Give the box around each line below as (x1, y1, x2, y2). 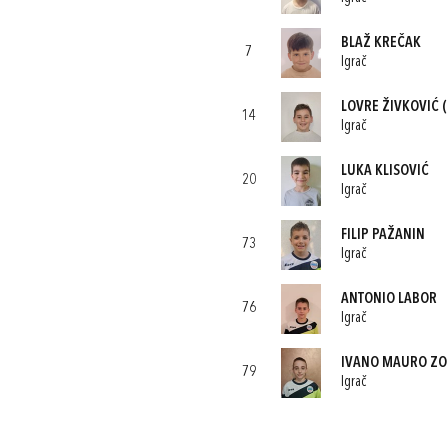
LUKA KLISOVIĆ (340, 163, 429, 179)
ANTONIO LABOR (340, 291, 437, 307)
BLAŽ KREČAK (340, 35, 421, 51)
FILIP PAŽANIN (340, 227, 425, 243)
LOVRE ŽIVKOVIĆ (340, 99, 439, 115)
